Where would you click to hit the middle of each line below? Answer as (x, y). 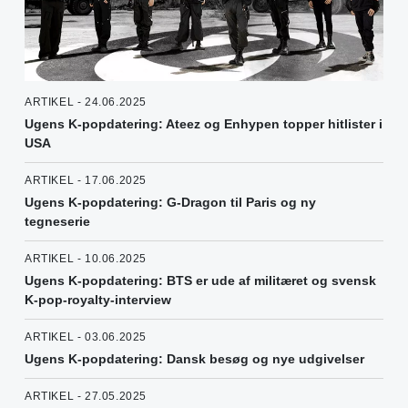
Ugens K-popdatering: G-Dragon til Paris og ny (170, 203)
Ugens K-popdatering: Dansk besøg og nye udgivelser (194, 359)
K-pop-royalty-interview (98, 300)
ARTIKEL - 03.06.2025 (86, 337)
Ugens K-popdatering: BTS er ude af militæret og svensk (200, 281)
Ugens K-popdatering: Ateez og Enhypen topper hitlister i (204, 124)
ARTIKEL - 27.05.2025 (86, 397)
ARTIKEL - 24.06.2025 (86, 102)
